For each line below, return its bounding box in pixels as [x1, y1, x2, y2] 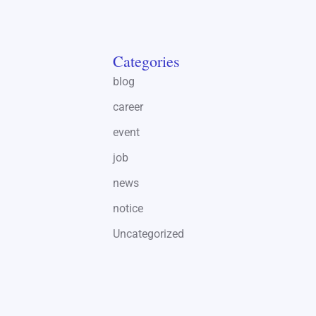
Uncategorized [112, 227, 184, 241]
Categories [112, 51, 180, 72]
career [112, 100, 143, 114]
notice [112, 202, 143, 216]
